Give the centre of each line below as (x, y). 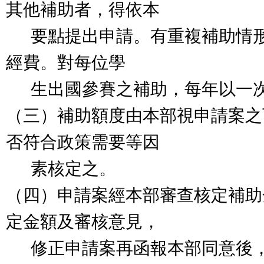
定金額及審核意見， (83, 222)
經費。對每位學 (66, 62)
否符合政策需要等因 (83, 142)
